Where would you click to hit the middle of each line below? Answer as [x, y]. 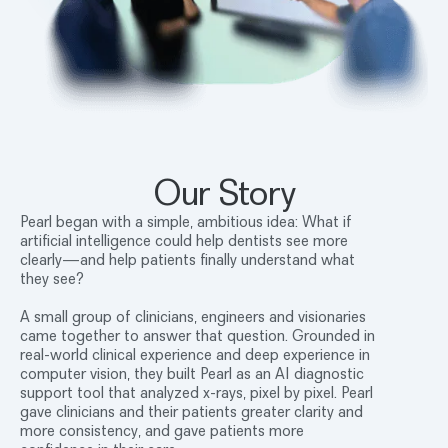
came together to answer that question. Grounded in [197, 334]
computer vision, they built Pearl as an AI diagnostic [192, 372]
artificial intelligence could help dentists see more [184, 239]
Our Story [224, 191]
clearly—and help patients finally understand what [187, 258]
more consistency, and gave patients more [162, 429]
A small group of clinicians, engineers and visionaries [193, 315]
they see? [52, 277]
